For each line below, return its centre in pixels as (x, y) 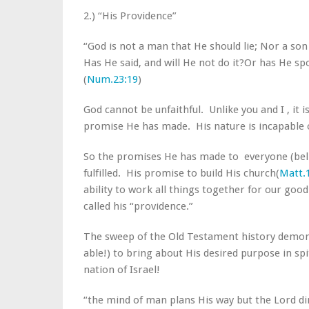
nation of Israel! (122, 270)
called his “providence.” (138, 206)
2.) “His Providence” (130, 16)
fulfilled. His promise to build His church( (181, 173)
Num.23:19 (112, 79)
